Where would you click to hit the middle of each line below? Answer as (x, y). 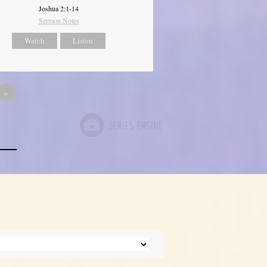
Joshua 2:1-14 (59, 9)
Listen (83, 41)
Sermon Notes (59, 21)
